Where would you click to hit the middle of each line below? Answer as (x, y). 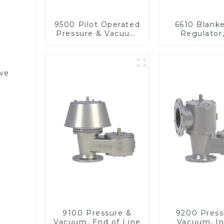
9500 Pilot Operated (97, 24)
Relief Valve (97, 42)
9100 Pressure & (97, 213)
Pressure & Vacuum (97, 33)
